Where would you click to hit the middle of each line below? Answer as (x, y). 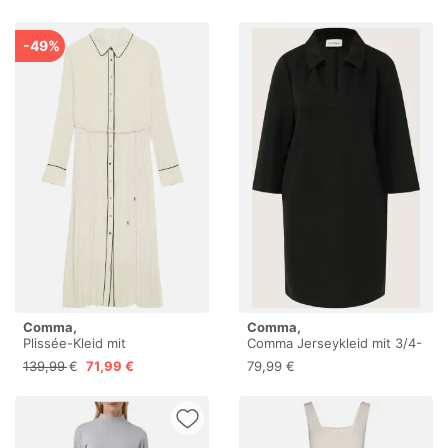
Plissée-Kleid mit (74, 343)
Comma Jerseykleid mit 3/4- (334, 343)
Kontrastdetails (69, 359)
